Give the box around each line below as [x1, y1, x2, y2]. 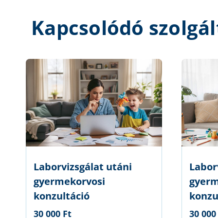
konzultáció [33, 189, 90, 203]
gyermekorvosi [33, 175, 105, 188]
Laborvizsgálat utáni [33, 160, 132, 174]
